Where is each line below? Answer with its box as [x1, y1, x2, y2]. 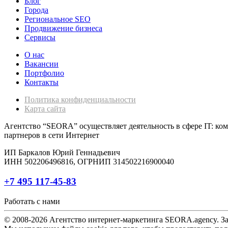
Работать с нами [4, 196, 60, 206]
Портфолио [24, 69, 64, 78]
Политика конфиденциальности [24, 95, 136, 104]
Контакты [24, 78, 59, 87]
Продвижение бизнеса [24, 24, 102, 33]
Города [24, 6, 48, 15]
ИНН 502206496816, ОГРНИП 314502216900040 [4, 157, 174, 166]
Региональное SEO [24, 15, 91, 24]
